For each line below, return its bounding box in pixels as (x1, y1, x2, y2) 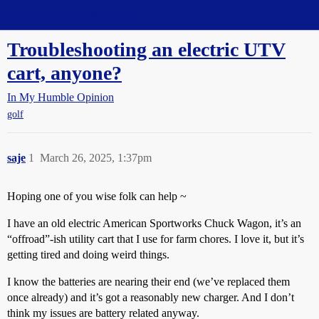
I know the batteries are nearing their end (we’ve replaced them (7, 276, 290, 288)
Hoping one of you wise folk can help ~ (7, 190, 187, 203)
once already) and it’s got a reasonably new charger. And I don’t (7, 291, 294, 304)
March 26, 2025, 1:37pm (40, 152, 152, 164)
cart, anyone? (7, 62, 122, 84)
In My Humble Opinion (7, 91, 114, 103)
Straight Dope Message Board (7, 9, 142, 21)
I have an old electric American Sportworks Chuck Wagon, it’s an (7, 217, 301, 230)
